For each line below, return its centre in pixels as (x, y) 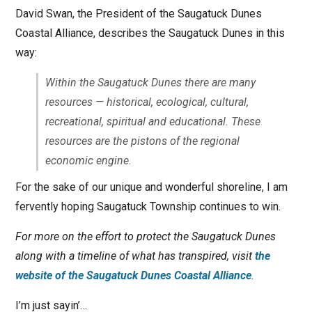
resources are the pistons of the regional (142, 141)
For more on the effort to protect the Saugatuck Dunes (145, 237)
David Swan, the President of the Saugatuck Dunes (138, 14)
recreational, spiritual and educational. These (153, 122)
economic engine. (88, 161)
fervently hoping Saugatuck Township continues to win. (148, 207)
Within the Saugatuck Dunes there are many (150, 83)
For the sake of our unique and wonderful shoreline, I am (151, 187)
